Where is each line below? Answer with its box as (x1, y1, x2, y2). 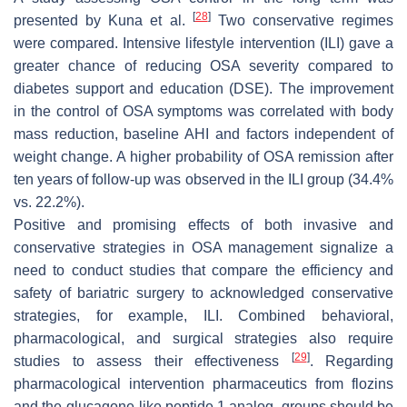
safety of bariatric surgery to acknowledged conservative (14, 284, 393, 301)
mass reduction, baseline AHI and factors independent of (14, 125, 393, 142)
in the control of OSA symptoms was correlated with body (14, 103, 393, 119)
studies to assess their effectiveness (14, 352, 292, 369)
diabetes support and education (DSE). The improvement (14, 80, 393, 96)
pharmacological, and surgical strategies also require (14, 330, 393, 346)
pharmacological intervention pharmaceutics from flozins (14, 375, 393, 392)
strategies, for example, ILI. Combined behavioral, (14, 307, 393, 323)
